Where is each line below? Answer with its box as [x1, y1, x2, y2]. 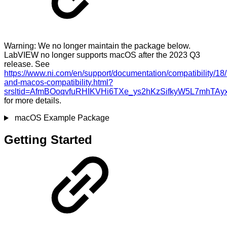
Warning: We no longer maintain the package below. [4, 42, 191, 51]
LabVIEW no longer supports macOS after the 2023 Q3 [4, 51, 200, 60]
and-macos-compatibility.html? [4, 78, 113, 87]
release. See [4, 60, 50, 69]
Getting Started [4, 133, 92, 147]
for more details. [4, 96, 61, 105]
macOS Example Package [12, 113, 109, 123]
